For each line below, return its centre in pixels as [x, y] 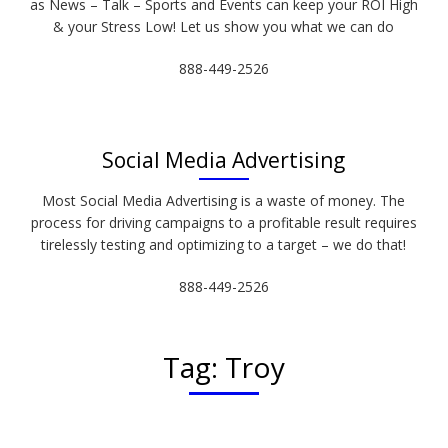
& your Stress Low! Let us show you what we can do [224, 26]
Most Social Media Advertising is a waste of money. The [224, 200]
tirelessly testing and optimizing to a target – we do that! [224, 244]
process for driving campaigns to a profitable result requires [223, 222]
